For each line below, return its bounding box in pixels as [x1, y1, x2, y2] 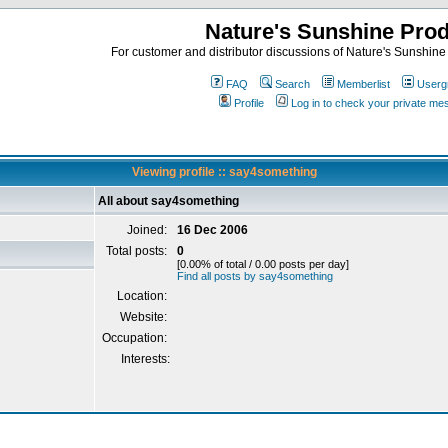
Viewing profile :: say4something [131, 165, 317, 179]
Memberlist [337, 78, 390, 90]
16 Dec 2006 [177, 223, 248, 237]
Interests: [121, 352, 170, 366]
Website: [120, 310, 170, 324]
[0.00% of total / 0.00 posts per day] [177, 258, 349, 270]
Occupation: [102, 331, 170, 345]
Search [275, 78, 310, 90]
